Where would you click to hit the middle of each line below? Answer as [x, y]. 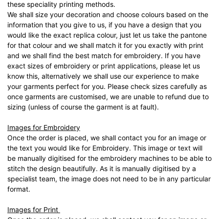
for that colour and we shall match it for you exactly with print [105, 45]
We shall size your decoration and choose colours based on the [108, 14]
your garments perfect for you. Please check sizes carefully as [107, 86]
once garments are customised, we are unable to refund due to [108, 96]
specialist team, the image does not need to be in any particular [109, 178]
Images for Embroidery [44, 127]
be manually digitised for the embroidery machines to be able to [109, 158]
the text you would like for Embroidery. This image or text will [105, 148]
